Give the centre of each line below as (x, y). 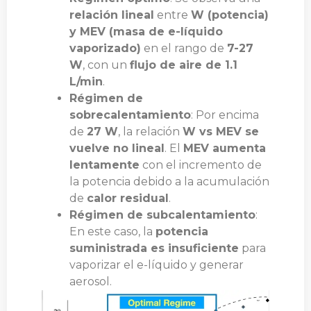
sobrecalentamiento (130, 115)
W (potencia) (230, 15)
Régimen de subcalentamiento (162, 215)
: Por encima (225, 115)
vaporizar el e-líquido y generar (157, 265)
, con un (106, 65)
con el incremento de (201, 165)
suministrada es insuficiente (154, 248)
